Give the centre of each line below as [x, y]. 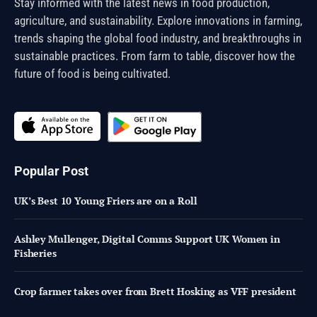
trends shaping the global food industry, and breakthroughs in [158, 39]
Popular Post [51, 171]
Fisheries [35, 253]
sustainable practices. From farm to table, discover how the [155, 56]
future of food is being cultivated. [92, 74]
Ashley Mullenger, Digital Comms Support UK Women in [147, 239]
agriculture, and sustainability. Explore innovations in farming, [158, 21]
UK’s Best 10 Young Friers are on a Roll [106, 201]
